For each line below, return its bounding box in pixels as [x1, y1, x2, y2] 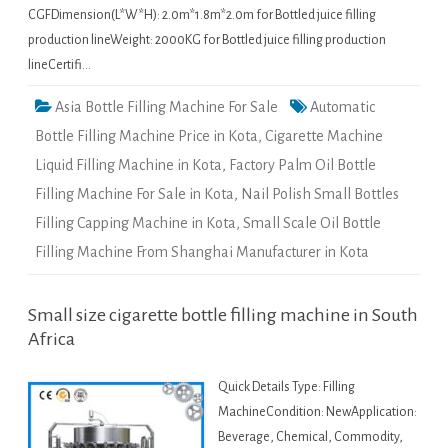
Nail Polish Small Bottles [241, 186, 399, 203]
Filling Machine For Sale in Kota [35, 186, 234, 203]
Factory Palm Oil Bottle [229, 157, 376, 174]
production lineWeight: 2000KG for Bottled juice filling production [28, 33, 386, 48]
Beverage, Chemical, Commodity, [218, 430, 403, 445]
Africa [28, 329, 75, 350]
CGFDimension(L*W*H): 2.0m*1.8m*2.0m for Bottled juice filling [28, 8, 376, 23]
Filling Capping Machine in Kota [35, 215, 236, 232]
